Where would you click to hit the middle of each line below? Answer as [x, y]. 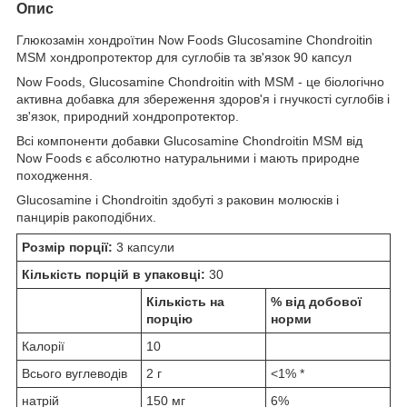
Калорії [43, 346]
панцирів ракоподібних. [86, 217]
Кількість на [185, 301]
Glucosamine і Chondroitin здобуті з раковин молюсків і [178, 199]
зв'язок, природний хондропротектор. [128, 116]
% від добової [316, 301]
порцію [169, 318]
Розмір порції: [67, 247]
